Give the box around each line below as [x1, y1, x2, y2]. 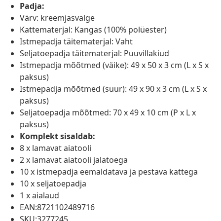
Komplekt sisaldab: [20, 131, 95, 142]
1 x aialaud [20, 190, 59, 201]
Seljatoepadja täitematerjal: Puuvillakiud [20, 48, 169, 59]
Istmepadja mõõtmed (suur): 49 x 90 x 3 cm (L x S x [20, 83, 207, 95]
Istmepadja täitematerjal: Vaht [20, 36, 133, 47]
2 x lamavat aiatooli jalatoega [20, 154, 128, 166]
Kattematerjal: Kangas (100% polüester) [20, 24, 167, 36]
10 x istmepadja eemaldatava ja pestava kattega [20, 166, 198, 178]
